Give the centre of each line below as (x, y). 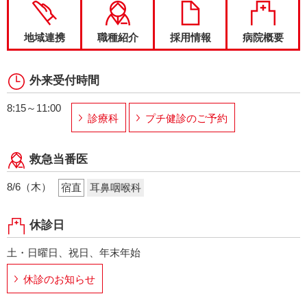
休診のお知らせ (59, 279)
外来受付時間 (64, 81)
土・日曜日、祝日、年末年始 (74, 253)
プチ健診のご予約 (186, 118)
